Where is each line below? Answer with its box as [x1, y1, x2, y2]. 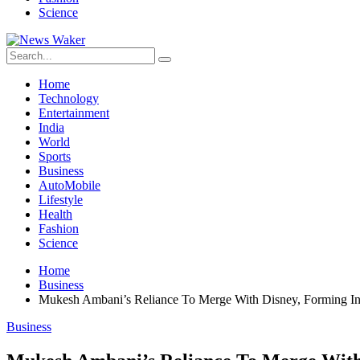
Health [39, 207, 72, 221]
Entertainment [39, 106, 109, 120]
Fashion [39, 222, 79, 235]
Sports [39, 149, 71, 163]
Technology [39, 92, 99, 105]
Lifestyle [39, 193, 83, 207]
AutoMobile [39, 178, 100, 192]
